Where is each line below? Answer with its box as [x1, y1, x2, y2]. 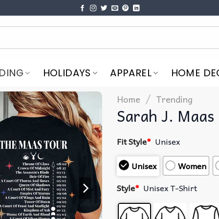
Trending [156, 91, 193, 106]
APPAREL [110, 66, 152, 80]
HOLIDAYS [43, 66, 91, 80]
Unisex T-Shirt [143, 181, 197, 195]
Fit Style [117, 134, 147, 148]
